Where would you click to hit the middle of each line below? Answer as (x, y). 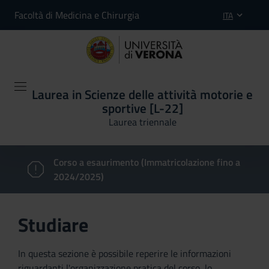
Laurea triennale (142, 122)
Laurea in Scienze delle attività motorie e (142, 94)
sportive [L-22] (142, 108)
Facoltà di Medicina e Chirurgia (77, 15)
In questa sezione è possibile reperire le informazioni (125, 253)
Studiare (53, 225)
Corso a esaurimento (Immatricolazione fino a (147, 162)
